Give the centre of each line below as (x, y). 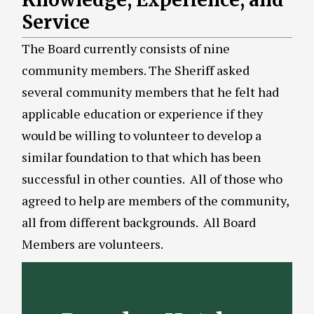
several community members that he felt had (150, 91)
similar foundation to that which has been (141, 157)
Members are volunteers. (93, 244)
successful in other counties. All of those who (152, 178)
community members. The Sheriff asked (136, 70)
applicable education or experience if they (142, 113)
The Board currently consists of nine (126, 48)
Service (56, 22)
